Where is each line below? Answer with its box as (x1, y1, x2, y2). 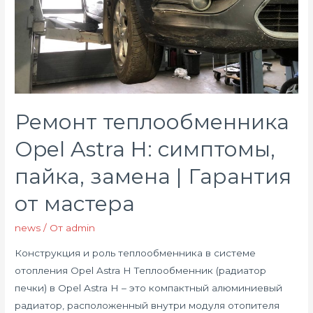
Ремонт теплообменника (15, 108, 290, 135)
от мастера (15, 190, 136, 217)
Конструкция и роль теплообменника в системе (15, 247, 256, 259)
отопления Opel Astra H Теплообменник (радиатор (15, 264, 267, 276)
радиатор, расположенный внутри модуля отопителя (15, 299, 280, 311)
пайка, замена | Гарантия (15, 163, 292, 189)
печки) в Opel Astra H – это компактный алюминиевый (15, 282, 283, 293)
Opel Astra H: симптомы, (15, 136, 276, 162)
